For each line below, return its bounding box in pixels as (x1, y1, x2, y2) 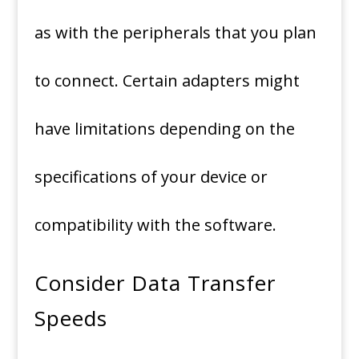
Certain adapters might (122, 70, 300, 91)
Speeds (34, 304, 107, 333)
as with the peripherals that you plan (34, 22, 317, 43)
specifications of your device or (34, 166, 268, 188)
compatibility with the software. (34, 214, 276, 236)
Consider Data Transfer (34, 268, 276, 297)
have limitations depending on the (34, 118, 295, 139)
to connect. (34, 70, 119, 91)
